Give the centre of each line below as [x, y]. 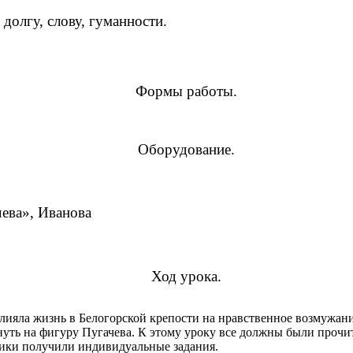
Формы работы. [186, 91]
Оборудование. [186, 149]
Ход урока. [186, 276]
